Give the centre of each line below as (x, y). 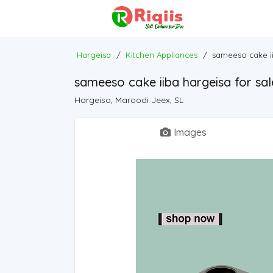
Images (190, 132)
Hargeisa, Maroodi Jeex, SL (129, 100)
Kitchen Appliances (161, 55)
